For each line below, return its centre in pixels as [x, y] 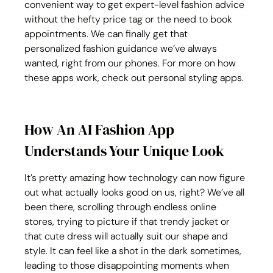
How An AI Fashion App [101, 129]
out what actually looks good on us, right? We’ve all [136, 192]
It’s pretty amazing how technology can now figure [136, 178]
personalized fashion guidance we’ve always [122, 48]
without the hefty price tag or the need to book [130, 19]
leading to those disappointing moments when [128, 265]
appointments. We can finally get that [108, 34]
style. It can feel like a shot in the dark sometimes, [134, 251]
